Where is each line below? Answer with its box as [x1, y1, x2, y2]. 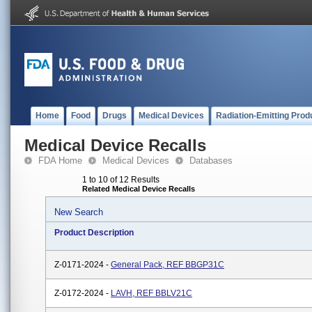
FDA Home [38, 155, 82, 166]
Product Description [54, 228, 134, 237]
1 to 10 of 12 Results [82, 175, 159, 185]
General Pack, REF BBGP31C [111, 260, 224, 270]
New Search [54, 207, 103, 217]
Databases [189, 155, 233, 166]
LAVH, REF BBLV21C [111, 288, 192, 298]
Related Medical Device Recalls [82, 185, 195, 193]
